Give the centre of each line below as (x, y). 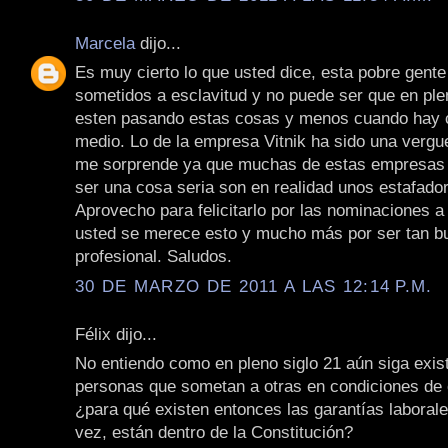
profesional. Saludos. (153, 256)
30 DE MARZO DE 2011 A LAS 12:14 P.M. (254, 285)
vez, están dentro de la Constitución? (214, 432)
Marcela (105, 42)
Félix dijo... (116, 333)
